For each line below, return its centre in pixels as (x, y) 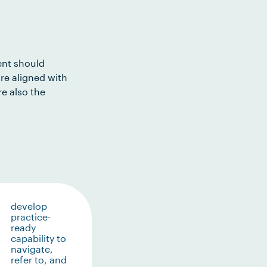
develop (29, 206)
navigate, (32, 249)
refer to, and (38, 260)
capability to (38, 238)
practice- (30, 217)
